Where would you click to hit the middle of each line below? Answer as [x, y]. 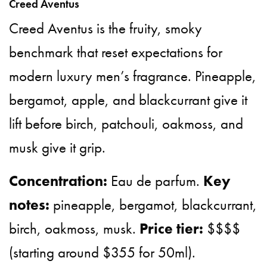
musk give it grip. [58, 147]
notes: [29, 204]
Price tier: [172, 228]
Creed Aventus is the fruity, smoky [106, 28]
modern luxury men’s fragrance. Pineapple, [133, 76]
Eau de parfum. [156, 181]
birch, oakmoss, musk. [74, 228]
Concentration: [58, 181]
